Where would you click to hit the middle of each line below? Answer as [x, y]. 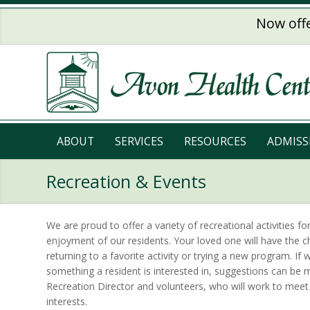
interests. [67, 301]
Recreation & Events [127, 181]
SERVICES [139, 141]
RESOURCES [216, 141]
